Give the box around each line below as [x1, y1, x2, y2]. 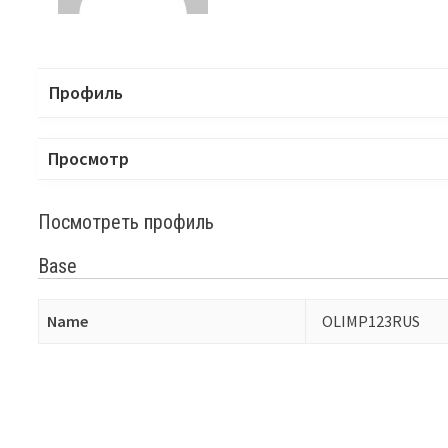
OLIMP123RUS [322, 310, 421, 331]
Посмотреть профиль [38, 209, 215, 234]
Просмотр [48, 146, 130, 170]
